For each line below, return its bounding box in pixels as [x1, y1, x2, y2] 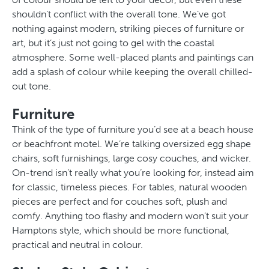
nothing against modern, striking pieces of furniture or [12, 22, 244, 34]
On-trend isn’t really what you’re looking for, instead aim [12, 166, 254, 178]
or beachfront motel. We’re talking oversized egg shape [12, 138, 251, 150]
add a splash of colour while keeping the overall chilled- [12, 65, 253, 77]
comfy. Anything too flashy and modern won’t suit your [12, 210, 249, 222]
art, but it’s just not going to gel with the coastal [12, 37, 214, 49]
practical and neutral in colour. [12, 238, 143, 250]
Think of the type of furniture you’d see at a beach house [12, 123, 253, 135]
